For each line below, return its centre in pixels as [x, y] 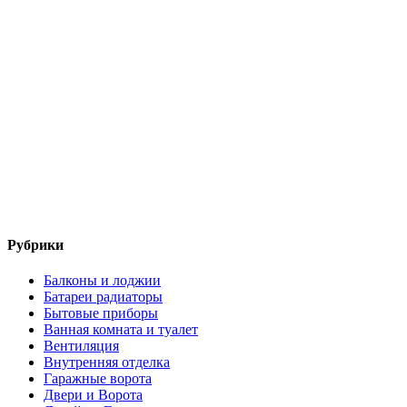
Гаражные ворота [98, 379]
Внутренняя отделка [107, 362]
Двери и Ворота [93, 395]
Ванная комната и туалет [121, 330]
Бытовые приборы [101, 313]
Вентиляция [81, 346]
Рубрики [35, 245]
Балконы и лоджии [102, 281]
